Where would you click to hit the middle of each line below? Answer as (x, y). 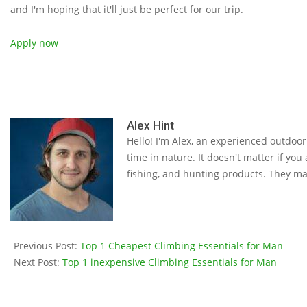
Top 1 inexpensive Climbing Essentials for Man (170, 262)
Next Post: (38, 262)
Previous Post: (47, 246)
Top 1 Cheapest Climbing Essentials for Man (182, 246)
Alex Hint (150, 126)
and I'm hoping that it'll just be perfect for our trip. (127, 10)
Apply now (34, 43)
